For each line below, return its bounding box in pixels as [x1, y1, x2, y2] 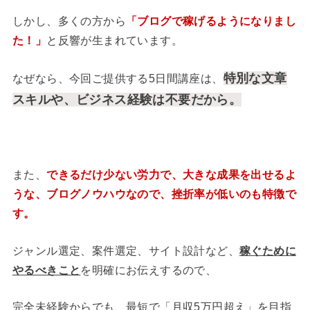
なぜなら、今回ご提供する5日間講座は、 [12, 73, 224, 85]
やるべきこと [12, 264, 81, 276]
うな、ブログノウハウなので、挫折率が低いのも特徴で [12, 188, 296, 201]
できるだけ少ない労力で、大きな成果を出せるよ [46, 169, 296, 181]
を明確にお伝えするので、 [80, 264, 217, 276]
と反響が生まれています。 [46, 34, 183, 46]
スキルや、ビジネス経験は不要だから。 [12, 93, 242, 107]
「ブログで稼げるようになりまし [125, 15, 296, 27]
